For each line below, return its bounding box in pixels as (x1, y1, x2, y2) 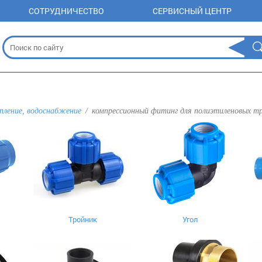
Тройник (68, 214, 97, 225)
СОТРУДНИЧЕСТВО (28, 5, 104, 16)
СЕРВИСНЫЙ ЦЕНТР (153, 5, 232, 16)
